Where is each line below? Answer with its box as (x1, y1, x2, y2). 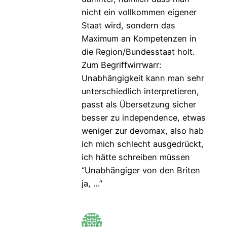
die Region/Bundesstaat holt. (81, 46, 195, 57)
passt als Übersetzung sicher (81, 99, 196, 109)
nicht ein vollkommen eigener (81, 7, 197, 17)
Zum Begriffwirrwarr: (81, 59, 161, 70)
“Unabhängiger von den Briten (81, 165, 200, 175)
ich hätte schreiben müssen (81, 152, 190, 162)
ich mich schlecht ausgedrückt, (81, 138, 204, 149)
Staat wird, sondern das (81, 20, 175, 30)
